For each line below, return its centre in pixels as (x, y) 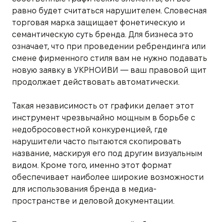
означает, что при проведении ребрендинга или (109, 46)
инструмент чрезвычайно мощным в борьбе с (104, 117)
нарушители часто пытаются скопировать (97, 141)
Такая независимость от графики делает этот (103, 106)
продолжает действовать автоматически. (96, 82)
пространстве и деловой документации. (93, 201)
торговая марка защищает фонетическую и (98, 22)
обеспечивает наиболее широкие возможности (108, 177)
